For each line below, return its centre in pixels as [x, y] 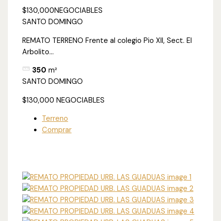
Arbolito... [38, 52]
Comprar [57, 130]
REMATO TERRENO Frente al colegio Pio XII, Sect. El [107, 40]
